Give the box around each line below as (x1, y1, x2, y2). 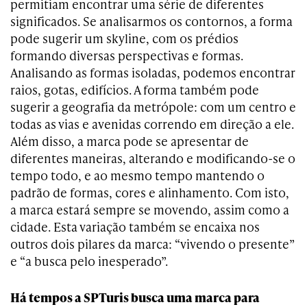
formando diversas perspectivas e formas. (10, 47, 243, 64)
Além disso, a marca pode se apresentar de (10, 132, 249, 150)
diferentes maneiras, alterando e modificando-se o (10, 149, 295, 167)
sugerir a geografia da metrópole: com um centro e (10, 98, 296, 116)
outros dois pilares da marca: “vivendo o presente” (10, 235, 295, 253)
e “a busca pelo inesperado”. (10, 252, 168, 270)
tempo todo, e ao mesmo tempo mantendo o (10, 167, 265, 184)
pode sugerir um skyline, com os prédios (10, 29, 238, 47)
